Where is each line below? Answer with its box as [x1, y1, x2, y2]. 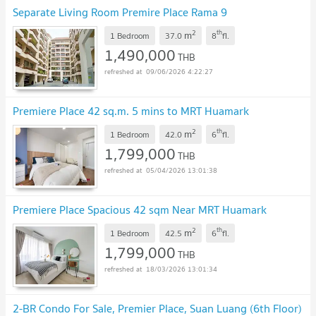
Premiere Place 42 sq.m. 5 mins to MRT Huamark [13, 102, 249, 121]
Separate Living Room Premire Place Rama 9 [13, 3, 227, 22]
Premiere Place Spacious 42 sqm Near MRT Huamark [13, 200, 267, 219]
